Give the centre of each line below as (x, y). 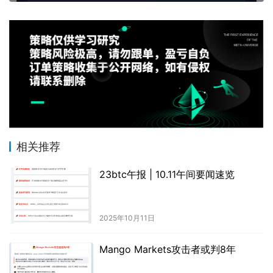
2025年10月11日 (127, 218)
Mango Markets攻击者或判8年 (167, 249)
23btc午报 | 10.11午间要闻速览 (167, 174)
